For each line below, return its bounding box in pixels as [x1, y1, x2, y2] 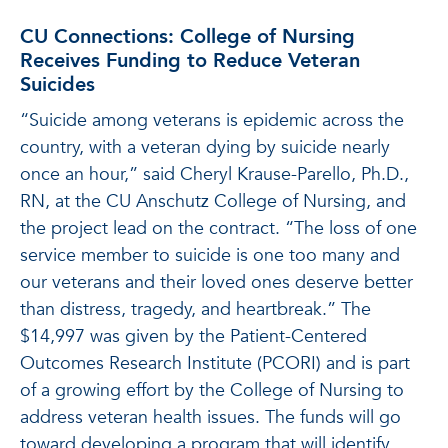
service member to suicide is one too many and [20, 243, 400, 268]
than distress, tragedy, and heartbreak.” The [20, 297, 371, 322]
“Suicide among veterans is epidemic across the [20, 108, 404, 133]
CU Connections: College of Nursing [20, 23, 355, 50]
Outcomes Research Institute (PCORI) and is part [20, 351, 410, 376]
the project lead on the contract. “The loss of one [20, 216, 417, 241]
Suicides [20, 71, 95, 98]
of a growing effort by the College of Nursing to [20, 378, 404, 403]
